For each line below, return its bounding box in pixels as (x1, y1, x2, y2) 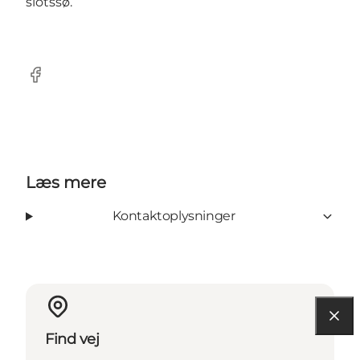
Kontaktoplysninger (112, 208, 235, 224)
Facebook (25, 75, 88, 91)
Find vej (45, 330, 100, 349)
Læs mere (26, 173, 106, 193)
